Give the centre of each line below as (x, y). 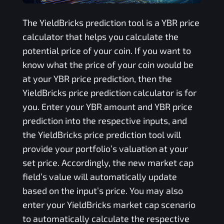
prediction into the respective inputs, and (104, 121)
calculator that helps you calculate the (100, 37)
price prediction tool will (131, 135)
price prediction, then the (120, 79)
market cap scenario (153, 205)
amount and (128, 107)
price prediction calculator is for (131, 93)
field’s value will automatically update (99, 177)
